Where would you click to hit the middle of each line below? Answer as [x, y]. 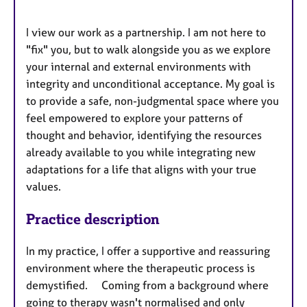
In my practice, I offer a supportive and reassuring [148, 250]
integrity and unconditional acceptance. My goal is [150, 83]
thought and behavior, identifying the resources [144, 135]
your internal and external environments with [138, 66]
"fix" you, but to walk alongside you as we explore [148, 49]
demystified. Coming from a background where [147, 285]
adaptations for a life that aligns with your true [141, 169]
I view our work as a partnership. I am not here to [146, 32]
